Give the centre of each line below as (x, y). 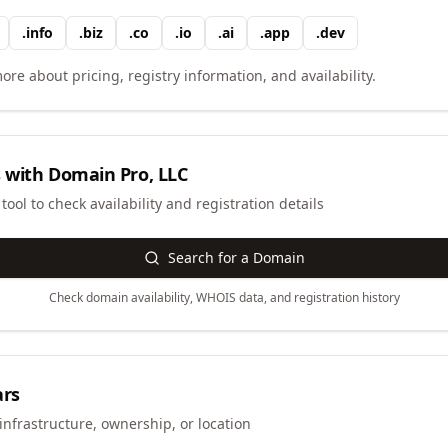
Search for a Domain (236, 257)
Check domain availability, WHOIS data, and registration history (224, 297)
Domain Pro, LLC (118, 174)
